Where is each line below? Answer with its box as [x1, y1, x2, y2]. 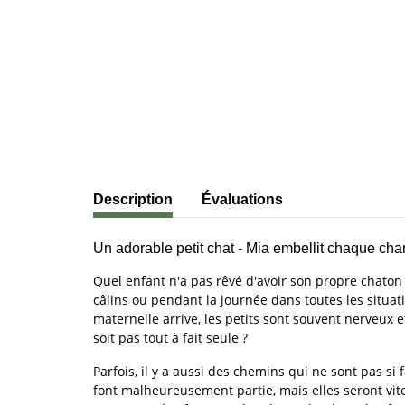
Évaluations [202, 191, 283, 207]
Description [93, 191, 173, 207]
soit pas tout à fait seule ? [93, 328, 248, 346]
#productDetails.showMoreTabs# [92, 181, 294, 199]
